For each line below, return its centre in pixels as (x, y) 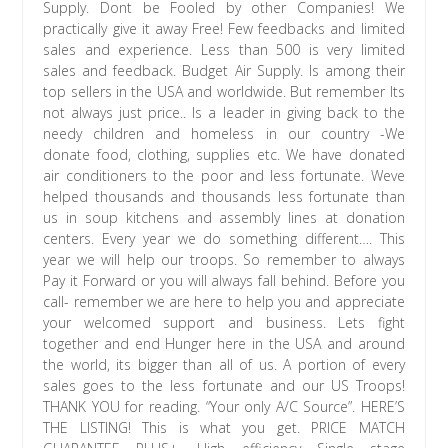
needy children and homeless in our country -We (224, 134)
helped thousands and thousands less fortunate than (224, 197)
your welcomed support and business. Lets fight (224, 323)
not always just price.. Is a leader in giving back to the (224, 113)
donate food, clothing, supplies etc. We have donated (224, 155)
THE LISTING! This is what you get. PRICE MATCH (224, 428)
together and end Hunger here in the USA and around (224, 344)
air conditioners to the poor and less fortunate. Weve (224, 176)
